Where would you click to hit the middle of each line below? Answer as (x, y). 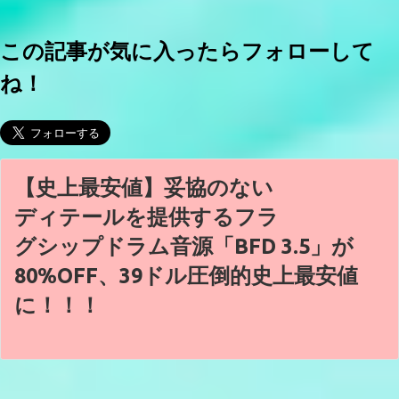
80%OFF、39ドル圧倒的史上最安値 (186, 275)
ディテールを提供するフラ (147, 216)
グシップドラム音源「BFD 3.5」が (184, 245)
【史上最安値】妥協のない (144, 187)
